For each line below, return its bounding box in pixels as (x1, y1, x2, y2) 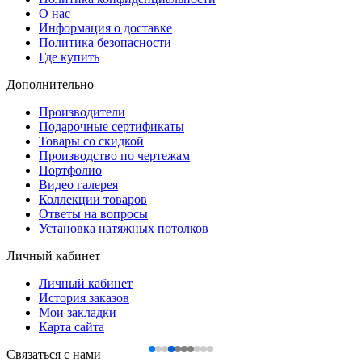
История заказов (39, 290, 129, 305)
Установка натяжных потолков (39, 221, 208, 235)
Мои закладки (39, 305, 116, 319)
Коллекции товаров (39, 192, 147, 206)
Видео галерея (39, 177, 118, 192)
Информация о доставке (39, 20, 172, 35)
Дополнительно (6, 77, 94, 91)
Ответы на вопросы (39, 206, 148, 221)
